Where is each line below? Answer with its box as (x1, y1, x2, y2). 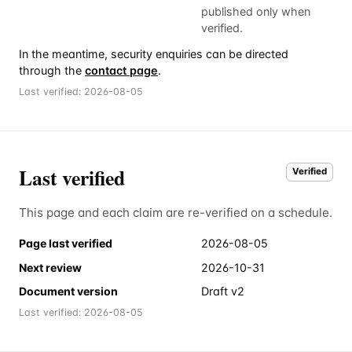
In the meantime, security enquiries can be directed (19, 46, 288, 60)
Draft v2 (201, 284, 244, 299)
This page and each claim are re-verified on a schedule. (19, 205, 332, 221)
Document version (19, 284, 118, 299)
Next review (19, 260, 82, 274)
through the (19, 63, 85, 77)
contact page (85, 63, 158, 77)
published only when (201, 4, 310, 18)
